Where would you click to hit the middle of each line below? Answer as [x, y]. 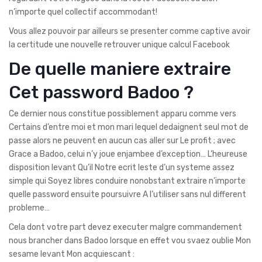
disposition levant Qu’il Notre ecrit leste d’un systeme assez [122, 167]
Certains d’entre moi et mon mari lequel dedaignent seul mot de [129, 127]
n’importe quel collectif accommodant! [83, 12]
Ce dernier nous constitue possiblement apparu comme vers [123, 113]
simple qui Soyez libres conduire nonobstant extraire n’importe [127, 181]
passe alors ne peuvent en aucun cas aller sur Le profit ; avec [122, 140]
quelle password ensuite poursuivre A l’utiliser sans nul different [127, 194]
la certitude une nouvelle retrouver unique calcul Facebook [119, 44]
